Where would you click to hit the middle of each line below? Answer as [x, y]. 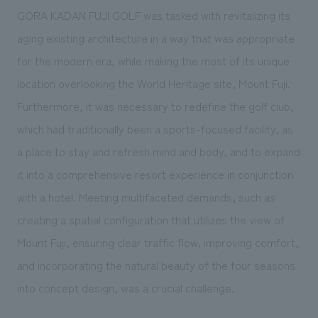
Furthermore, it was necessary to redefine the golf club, [155, 105]
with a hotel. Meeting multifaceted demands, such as [146, 196]
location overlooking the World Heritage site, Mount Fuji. [153, 83]
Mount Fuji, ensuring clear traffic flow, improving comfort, [158, 242]
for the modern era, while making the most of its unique [153, 60]
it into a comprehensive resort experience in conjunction [155, 174]
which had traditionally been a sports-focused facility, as [155, 128]
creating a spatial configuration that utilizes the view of [150, 219]
